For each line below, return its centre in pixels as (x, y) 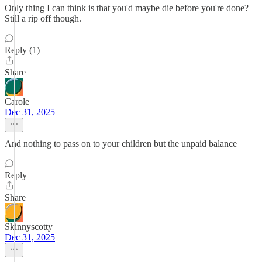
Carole (17, 101)
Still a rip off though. (43, 18)
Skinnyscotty (29, 227)
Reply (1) (22, 50)
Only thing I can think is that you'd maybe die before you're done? (127, 8)
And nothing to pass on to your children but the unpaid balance (121, 144)
